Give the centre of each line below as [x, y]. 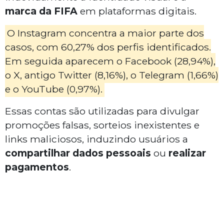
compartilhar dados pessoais [78, 153]
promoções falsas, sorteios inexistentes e [102, 125]
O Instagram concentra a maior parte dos [105, 33]
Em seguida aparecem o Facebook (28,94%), [110, 61]
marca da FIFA [41, 11]
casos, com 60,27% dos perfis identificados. [108, 47]
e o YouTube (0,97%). [54, 89]
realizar [187, 153]
